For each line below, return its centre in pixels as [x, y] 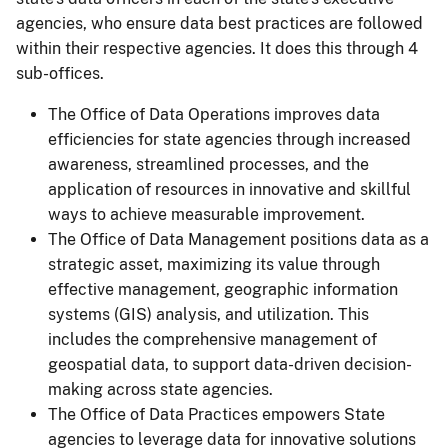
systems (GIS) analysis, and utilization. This [208, 314]
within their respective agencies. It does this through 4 [217, 48]
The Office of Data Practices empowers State [216, 414]
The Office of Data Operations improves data [214, 114]
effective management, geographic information [223, 289]
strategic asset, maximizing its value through [214, 264]
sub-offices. [60, 73]
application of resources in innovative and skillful [229, 189]
